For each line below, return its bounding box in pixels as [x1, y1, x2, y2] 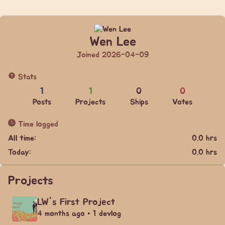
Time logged [16, 120, 58, 128]
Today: [8, 148, 31, 156]
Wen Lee [89, 36, 136, 48]
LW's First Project [37, 197, 116, 207]
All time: [8, 134, 36, 142]
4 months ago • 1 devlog [37, 209, 121, 217]
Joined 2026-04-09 [76, 51, 149, 59]
